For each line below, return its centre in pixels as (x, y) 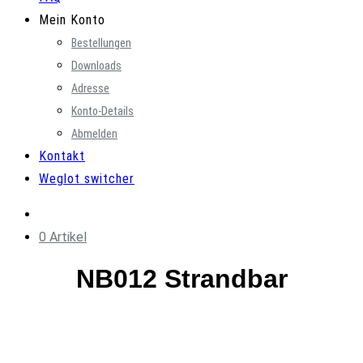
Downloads (96, 66)
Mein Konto (72, 20)
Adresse (90, 88)
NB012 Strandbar (181, 279)
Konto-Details (102, 111)
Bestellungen (101, 43)
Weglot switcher (87, 179)
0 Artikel (63, 237)
